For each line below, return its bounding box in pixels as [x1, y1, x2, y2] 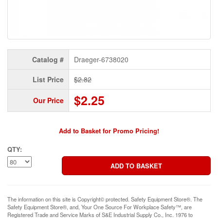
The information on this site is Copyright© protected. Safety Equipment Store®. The [7, 195, 202, 203]
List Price [33, 74, 64, 85]
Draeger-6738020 [74, 54, 128, 65]
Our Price [33, 95, 64, 106]
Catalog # [32, 54, 64, 65]
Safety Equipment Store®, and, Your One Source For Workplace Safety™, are [7, 203, 192, 211]
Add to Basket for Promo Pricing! [59, 126, 159, 136]
